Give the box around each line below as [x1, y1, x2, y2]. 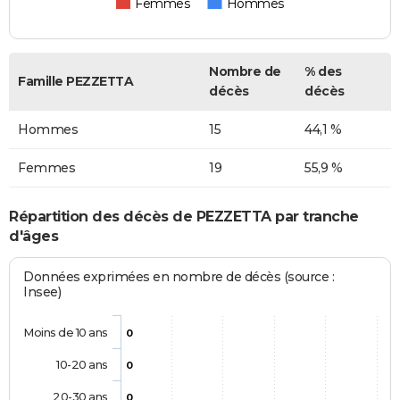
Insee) [23, 284, 62, 301]
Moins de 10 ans [23, 325, 108, 340]
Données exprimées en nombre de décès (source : [23, 269, 335, 286]
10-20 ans [55, 357, 108, 372]
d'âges [9, 227, 58, 245]
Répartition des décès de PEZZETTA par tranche [9, 207, 359, 225]
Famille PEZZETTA [18, 72, 133, 89]
